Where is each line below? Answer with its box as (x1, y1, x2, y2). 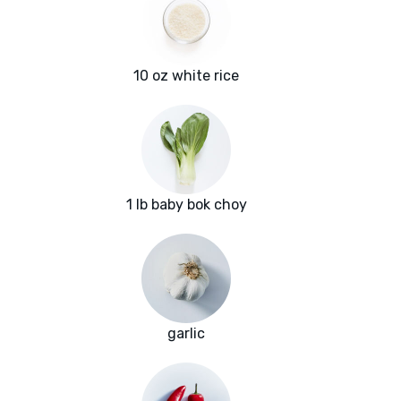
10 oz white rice (133, 67, 239, 85)
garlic (167, 325, 205, 343)
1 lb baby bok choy (125, 196, 247, 214)
